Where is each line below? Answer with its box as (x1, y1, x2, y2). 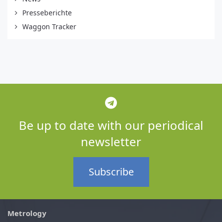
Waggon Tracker (22, 21, 76, 31)
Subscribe (88, 165, 134, 178)
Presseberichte (22, 7, 72, 17)
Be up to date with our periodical (19, 116, 203, 133)
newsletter (81, 133, 141, 150)
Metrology (7, 208, 47, 218)
